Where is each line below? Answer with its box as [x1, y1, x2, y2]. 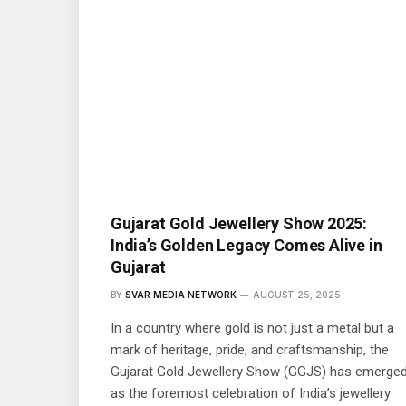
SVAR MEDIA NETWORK [125, 289, 237, 301]
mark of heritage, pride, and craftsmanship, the [111, 342, 389, 359]
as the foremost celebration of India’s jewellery [111, 385, 391, 402]
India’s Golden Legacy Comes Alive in [111, 236, 382, 256]
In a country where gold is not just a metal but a [111, 320, 394, 337]
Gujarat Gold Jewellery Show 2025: [111, 214, 368, 234]
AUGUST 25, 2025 [253, 289, 341, 301]
